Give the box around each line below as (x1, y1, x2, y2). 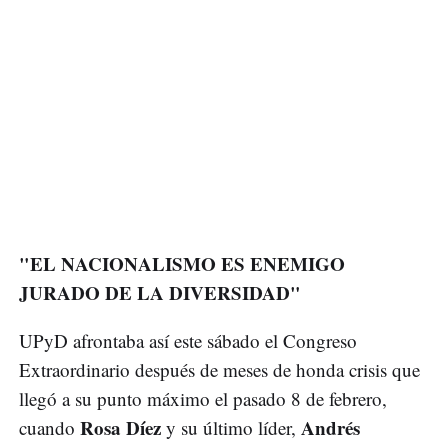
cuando (19, 415, 80, 441)
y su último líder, (161, 415, 296, 441)
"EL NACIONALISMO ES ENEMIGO (19, 250, 345, 278)
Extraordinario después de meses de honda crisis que (19, 357, 420, 383)
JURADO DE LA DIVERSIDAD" (19, 279, 301, 307)
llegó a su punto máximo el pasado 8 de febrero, (19, 386, 387, 412)
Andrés (296, 414, 360, 442)
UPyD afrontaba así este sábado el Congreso (19, 328, 357, 354)
